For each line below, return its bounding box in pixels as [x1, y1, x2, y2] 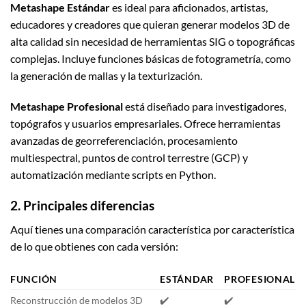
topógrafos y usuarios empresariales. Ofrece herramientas [10, 117, 281, 130]
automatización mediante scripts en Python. [10, 168, 216, 182]
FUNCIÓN [10, 273, 58, 285]
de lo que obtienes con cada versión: [10, 239, 178, 253]
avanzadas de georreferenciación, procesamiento [10, 134, 238, 148]
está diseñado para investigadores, [123, 100, 286, 113]
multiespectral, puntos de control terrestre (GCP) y [10, 151, 248, 165]
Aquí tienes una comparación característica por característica [10, 222, 294, 236]
